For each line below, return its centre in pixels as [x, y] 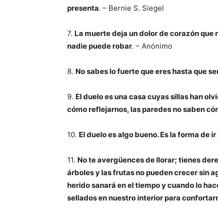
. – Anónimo [152, 46]
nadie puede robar [100, 46]
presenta [83, 8]
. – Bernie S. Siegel [131, 8]
